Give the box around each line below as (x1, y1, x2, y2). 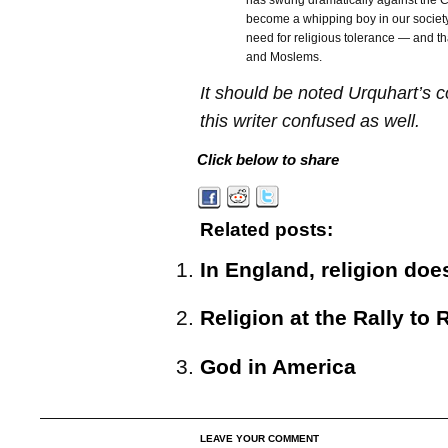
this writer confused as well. (200, 111, 420, 131)
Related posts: (200, 219, 333, 241)
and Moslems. (246, 50, 322, 64)
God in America (200, 354, 356, 379)
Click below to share (197, 152, 339, 168)
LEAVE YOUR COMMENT (200, 433, 319, 445)
